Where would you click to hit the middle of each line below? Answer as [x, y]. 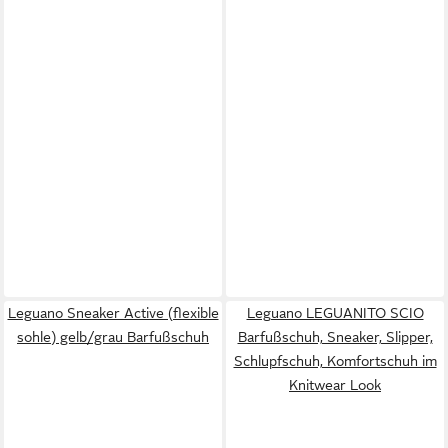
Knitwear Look [335, 384]
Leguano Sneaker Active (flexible [113, 312]
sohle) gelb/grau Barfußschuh [113, 336]
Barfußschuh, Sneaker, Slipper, [335, 336]
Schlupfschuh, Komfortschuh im [335, 360]
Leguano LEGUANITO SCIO [335, 312]
